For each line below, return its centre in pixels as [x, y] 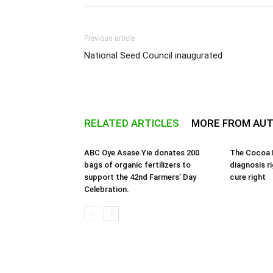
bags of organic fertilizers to [137, 165]
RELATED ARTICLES [132, 123]
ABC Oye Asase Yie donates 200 [142, 153]
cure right [248, 177]
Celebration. [107, 189]
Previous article [109, 38]
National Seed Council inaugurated [153, 55]
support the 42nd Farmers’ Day [140, 177]
